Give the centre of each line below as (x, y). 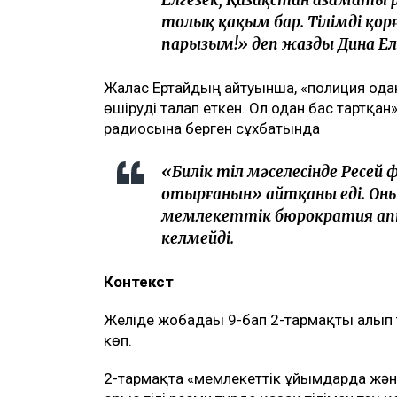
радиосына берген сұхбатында (212, 129)
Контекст (139, 282)
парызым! (199, 45)
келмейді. (198, 239)
